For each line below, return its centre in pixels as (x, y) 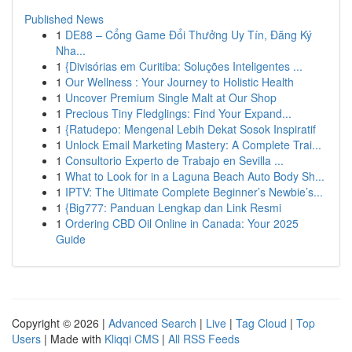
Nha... (71, 50)
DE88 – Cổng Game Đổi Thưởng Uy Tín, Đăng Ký (189, 35)
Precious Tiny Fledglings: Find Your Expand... (178, 113)
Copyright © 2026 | (60, 323)
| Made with (73, 339)
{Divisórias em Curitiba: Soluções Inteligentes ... (184, 66)
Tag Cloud (261, 323)
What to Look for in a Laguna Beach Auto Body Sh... (195, 176)
